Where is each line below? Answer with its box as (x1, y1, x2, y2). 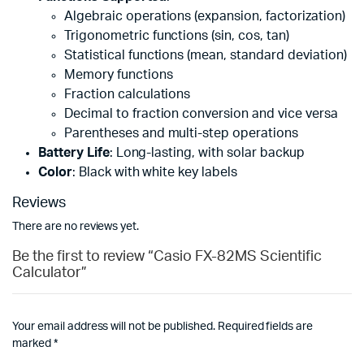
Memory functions (64, 68, 173, 82)
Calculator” (12, 266, 87, 281)
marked (12, 338, 54, 350)
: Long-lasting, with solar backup (109, 146, 305, 160)
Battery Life (38, 146, 110, 160)
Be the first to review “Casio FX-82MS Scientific (12, 249, 322, 265)
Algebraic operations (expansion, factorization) (64, 10, 345, 24)
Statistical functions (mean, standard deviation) (64, 49, 347, 63)
